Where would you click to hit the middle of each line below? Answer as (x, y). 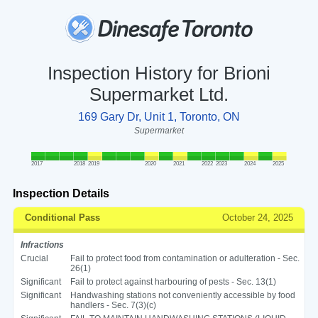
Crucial (34, 258)
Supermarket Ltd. (159, 94)
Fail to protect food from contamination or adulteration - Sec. (185, 258)
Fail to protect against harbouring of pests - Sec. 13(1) (173, 281)
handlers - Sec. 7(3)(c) (113, 305)
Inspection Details (61, 193)
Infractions (42, 245)
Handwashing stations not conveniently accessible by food (182, 295)
